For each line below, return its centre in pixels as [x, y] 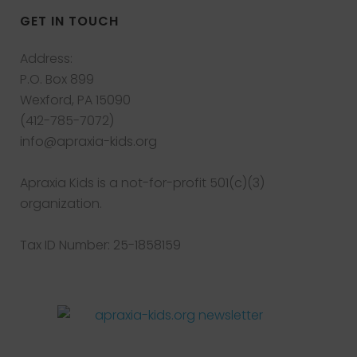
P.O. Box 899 [57, 79]
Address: [46, 59]
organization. [61, 204]
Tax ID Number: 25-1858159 [100, 245]
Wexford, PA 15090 [75, 100]
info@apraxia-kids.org [88, 141]
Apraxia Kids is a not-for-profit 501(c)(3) [142, 183]
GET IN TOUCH [69, 21]
